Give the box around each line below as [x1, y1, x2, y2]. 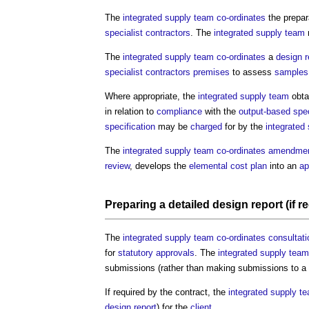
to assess [230, 66, 275, 77]
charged [190, 121, 222, 132]
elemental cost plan [189, 160, 267, 171]
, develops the [130, 160, 189, 171]
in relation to [105, 106, 157, 117]
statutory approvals [118, 247, 195, 258]
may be [155, 121, 190, 132]
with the [202, 106, 239, 117]
